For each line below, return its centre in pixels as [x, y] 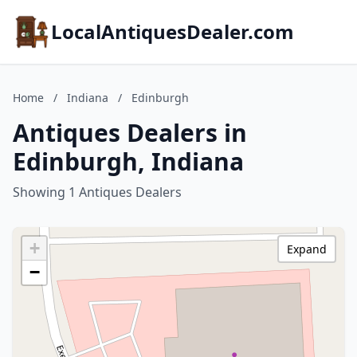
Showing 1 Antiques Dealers [97, 192]
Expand [307, 249]
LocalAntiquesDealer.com [173, 31]
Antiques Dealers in [130, 133]
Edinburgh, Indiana [128, 161]
